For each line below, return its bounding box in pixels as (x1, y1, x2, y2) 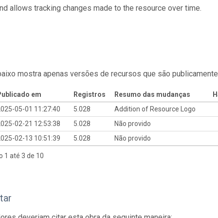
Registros (73, 90, 106, 98)
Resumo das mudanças (114, 90, 190, 98)
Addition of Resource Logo (114, 105, 197, 113)
